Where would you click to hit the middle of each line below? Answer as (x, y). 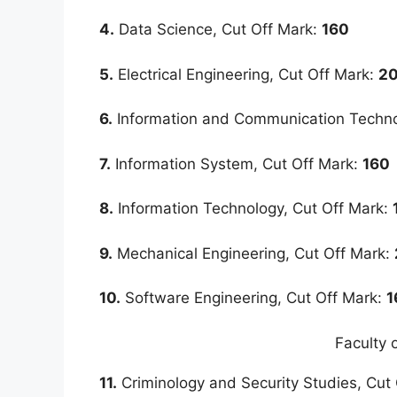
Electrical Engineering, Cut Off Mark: (246, 74)
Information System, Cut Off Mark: (237, 163)
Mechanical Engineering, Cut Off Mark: (253, 253)
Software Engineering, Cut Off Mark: (253, 298)
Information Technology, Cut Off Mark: (253, 209)
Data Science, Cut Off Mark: (218, 30)
